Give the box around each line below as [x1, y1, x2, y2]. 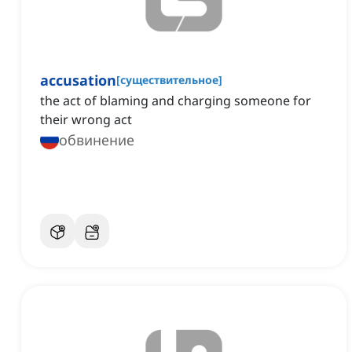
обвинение [59, 130, 134, 150]
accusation [40, 71, 116, 90]
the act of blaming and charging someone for [40, 92, 311, 110]
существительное [120, 72, 218, 88]
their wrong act [40, 111, 132, 129]
